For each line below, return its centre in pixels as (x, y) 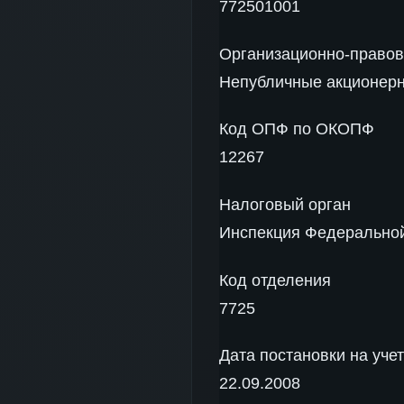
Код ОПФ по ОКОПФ (297, 129)
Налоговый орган (285, 204)
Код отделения (275, 280)
